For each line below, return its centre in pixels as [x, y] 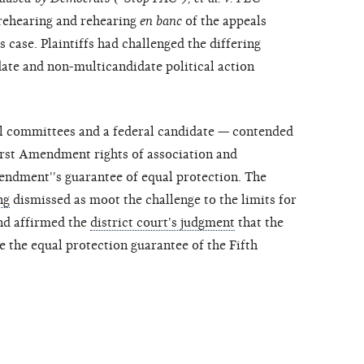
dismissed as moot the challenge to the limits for [153, 200]
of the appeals [224, 22]
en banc [161, 22]
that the [259, 223]
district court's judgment [162, 223]
